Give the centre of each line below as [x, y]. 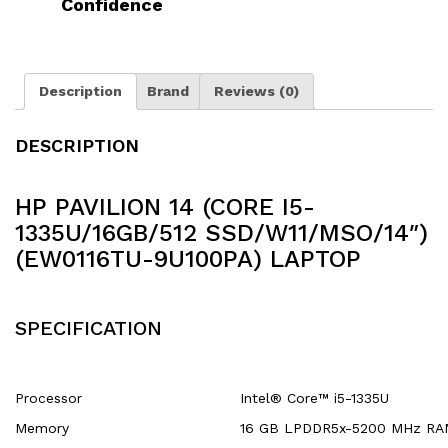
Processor [48, 398]
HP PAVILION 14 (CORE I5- [165, 207]
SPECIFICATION [88, 328]
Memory [42, 428]
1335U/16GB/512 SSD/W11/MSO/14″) [221, 233]
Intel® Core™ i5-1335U [314, 398]
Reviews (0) [256, 91]
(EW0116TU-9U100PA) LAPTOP [188, 259]
